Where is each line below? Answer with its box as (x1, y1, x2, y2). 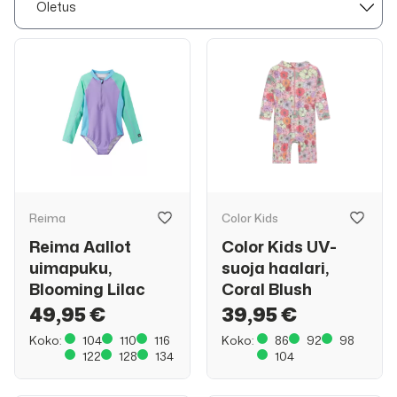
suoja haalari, (222, 256, 329, 279)
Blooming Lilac (29, 277, 145, 300)
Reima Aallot (29, 235, 131, 258)
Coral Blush (222, 277, 312, 300)
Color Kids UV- (222, 235, 337, 258)
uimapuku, (29, 256, 112, 279)
